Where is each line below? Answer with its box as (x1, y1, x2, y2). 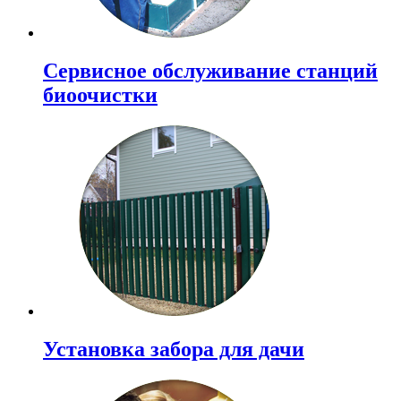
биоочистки (43, 83, 158, 107)
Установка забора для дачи (43, 337, 304, 362)
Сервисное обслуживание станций (43, 59, 378, 83)
